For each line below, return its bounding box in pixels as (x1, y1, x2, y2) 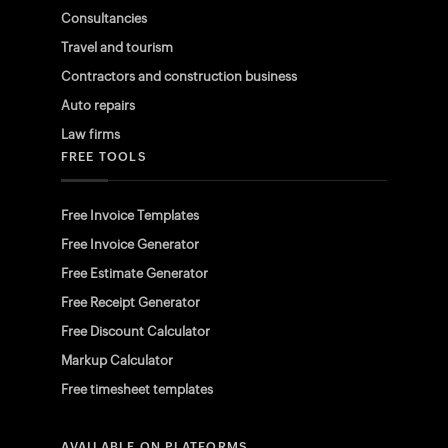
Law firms (60, 127, 120, 142)
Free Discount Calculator (60, 324, 210, 339)
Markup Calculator (60, 353, 173, 368)
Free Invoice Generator (60, 237, 199, 252)
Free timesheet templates (60, 382, 213, 397)
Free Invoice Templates (60, 208, 199, 223)
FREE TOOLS (60, 150, 146, 164)
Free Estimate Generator (60, 266, 208, 281)
